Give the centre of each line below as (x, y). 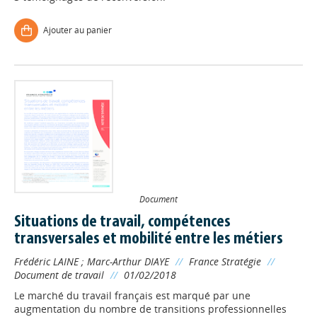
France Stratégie (225, 261)
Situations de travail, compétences (122, 222)
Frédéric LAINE (46, 261)
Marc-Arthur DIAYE (128, 261)
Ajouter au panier (77, 30)
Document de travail (59, 275)
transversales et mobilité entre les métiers (149, 239)
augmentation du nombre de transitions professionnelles (150, 309)
